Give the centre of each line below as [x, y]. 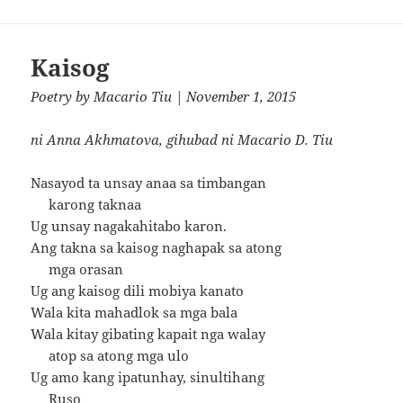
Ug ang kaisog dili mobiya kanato [138, 291]
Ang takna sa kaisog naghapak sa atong [157, 248]
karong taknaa [86, 205]
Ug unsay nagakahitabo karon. [129, 226]
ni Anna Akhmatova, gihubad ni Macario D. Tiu [182, 140]
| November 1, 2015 [234, 97]
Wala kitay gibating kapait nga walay [156, 334]
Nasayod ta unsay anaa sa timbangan [156, 183]
